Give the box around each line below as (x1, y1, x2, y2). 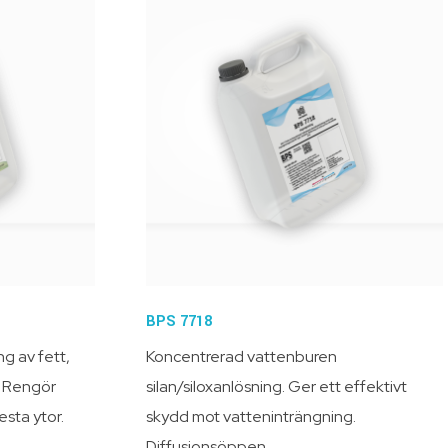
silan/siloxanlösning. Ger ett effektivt (146, 375, 408, 397)
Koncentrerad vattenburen (146, 345, 338, 367)
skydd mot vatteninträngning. (146, 405, 357, 427)
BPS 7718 (146, 310, 213, 332)
